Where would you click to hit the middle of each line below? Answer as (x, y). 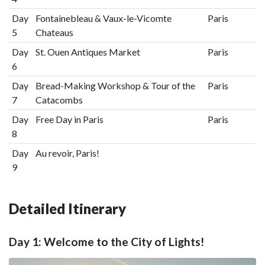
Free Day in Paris (69, 119)
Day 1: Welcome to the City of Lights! (106, 241)
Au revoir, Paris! (67, 153)
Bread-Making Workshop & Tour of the (115, 85)
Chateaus (54, 32)
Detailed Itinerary (67, 209)
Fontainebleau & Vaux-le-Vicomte (103, 18)
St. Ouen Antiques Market (88, 52)
